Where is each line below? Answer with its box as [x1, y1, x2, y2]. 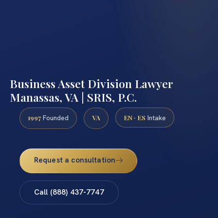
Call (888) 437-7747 [34, 187, 104, 198]
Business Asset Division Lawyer [10, 75, 173, 91]
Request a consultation [34, 155, 116, 165]
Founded [41, 113, 69, 122]
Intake [145, 113, 166, 122]
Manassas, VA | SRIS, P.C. [10, 89, 137, 105]
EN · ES [124, 112, 145, 122]
